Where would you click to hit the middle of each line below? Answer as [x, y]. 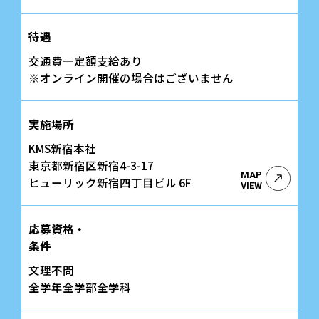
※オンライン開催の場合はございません [131, 77]
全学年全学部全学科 [80, 287]
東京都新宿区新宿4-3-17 [91, 165]
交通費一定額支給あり [85, 60]
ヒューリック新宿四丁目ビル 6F [110, 182]
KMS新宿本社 [62, 148]
